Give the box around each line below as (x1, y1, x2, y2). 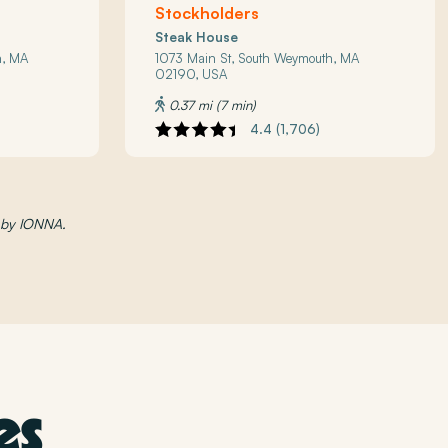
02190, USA (155, 65, 228, 82)
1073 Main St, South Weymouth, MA (155, 49, 360, 66)
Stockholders (155, 2, 260, 23)
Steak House (155, 28, 239, 45)
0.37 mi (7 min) (165, 96, 256, 113)
